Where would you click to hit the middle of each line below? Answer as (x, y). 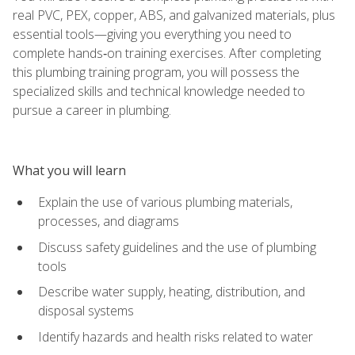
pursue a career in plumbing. (92, 110)
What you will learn (69, 170)
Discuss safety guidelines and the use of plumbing (177, 247)
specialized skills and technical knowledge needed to (159, 91)
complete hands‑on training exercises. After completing (167, 53)
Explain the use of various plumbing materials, (165, 202)
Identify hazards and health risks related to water (176, 336)
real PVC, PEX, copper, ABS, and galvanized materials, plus (174, 15)
